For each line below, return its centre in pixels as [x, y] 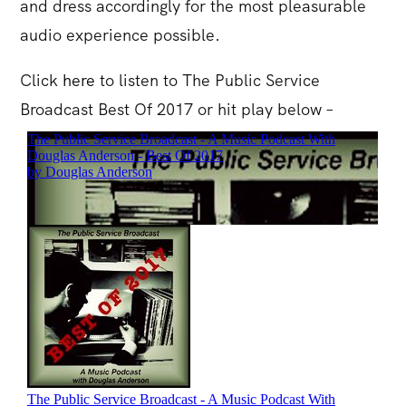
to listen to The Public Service [210, 80]
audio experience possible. [121, 35]
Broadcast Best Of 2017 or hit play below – [178, 109]
